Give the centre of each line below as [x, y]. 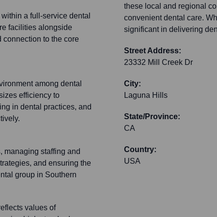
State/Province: [152, 117]
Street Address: [153, 51]
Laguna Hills [146, 95]
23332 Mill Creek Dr [158, 62]
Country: [140, 150]
